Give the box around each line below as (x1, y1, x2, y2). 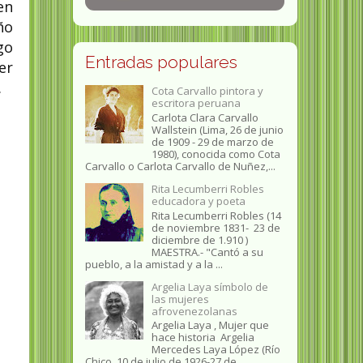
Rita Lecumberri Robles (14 (151, 207, 281, 223)
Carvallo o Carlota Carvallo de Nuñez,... (84, 159, 275, 173)
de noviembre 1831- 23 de (151, 220, 280, 235)
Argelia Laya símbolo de (151, 279, 268, 294)
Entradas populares (84, 52, 237, 73)
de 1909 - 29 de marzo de (151, 135, 274, 149)
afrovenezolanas (151, 303, 237, 318)
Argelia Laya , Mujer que (151, 318, 269, 333)
